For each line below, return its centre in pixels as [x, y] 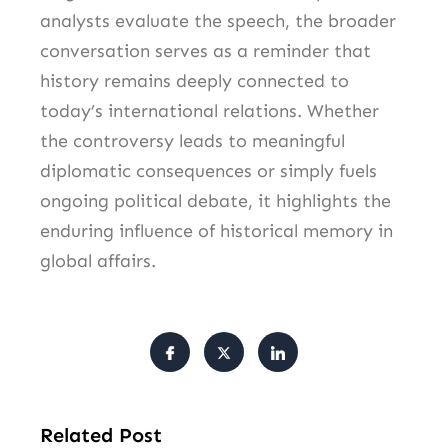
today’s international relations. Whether [209, 110]
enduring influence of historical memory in [216, 230]
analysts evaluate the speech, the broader [218, 20]
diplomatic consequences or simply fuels [208, 170]
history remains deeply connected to [194, 80]
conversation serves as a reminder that [205, 50]
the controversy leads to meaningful [192, 140]
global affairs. [98, 260]
